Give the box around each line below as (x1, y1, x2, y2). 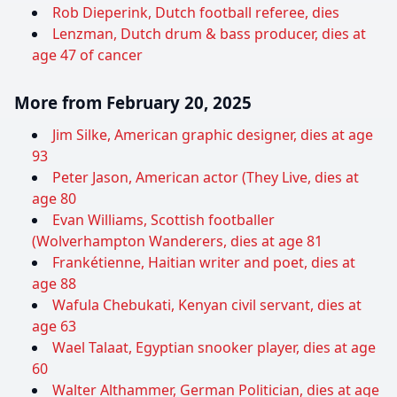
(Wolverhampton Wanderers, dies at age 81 (32, 231, 323, 252)
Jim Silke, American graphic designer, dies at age (52, 125, 373, 145)
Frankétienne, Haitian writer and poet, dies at (52, 253, 355, 273)
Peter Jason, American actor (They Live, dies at (52, 167, 359, 188)
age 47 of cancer (32, 45, 143, 66)
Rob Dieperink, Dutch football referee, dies (52, 3, 339, 23)
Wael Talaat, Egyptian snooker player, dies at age (52, 338, 376, 358)
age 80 (32, 189, 76, 209)
